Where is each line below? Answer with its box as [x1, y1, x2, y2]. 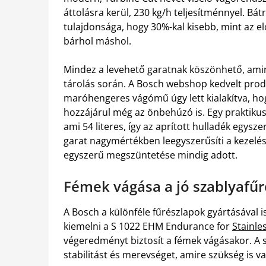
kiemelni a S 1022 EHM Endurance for [64, 220, 232, 233]
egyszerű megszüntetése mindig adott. [64, 148, 237, 161]
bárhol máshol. [64, 34, 131, 47]
